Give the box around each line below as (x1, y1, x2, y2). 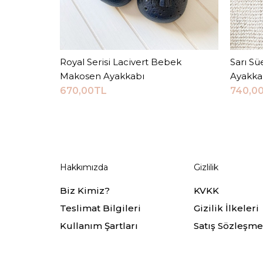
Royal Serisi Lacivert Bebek (60, 56, 181, 68)
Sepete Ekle (113, 56, 165, 67)
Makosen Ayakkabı (60, 70, 144, 82)
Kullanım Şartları (60, 220, 138, 231)
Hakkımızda (60, 162, 108, 173)
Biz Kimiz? (60, 185, 110, 196)
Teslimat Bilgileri (60, 203, 141, 214)
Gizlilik (193, 162, 218, 173)
